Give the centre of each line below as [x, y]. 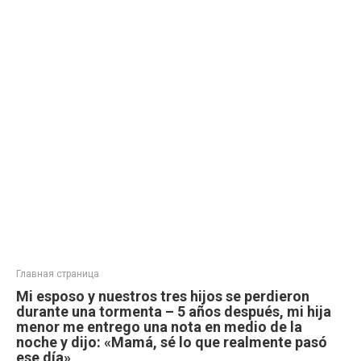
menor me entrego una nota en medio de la [159, 327]
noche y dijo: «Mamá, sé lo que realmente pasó [172, 342]
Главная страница [58, 274]
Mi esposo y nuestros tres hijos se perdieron [163, 296]
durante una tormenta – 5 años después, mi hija [174, 311]
